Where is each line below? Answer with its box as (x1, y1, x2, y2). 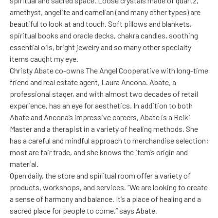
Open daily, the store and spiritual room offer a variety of (10, 171, 191, 181)
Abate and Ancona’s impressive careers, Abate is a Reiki (10, 112, 190, 122)
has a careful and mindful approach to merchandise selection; (10, 136, 208, 145)
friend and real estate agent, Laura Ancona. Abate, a (10, 77, 176, 87)
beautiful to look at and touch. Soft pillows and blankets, (10, 19, 192, 29)
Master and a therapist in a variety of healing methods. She (10, 124, 198, 134)
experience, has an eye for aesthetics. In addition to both (10, 101, 193, 110)
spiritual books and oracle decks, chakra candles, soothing (10, 31, 198, 40)
